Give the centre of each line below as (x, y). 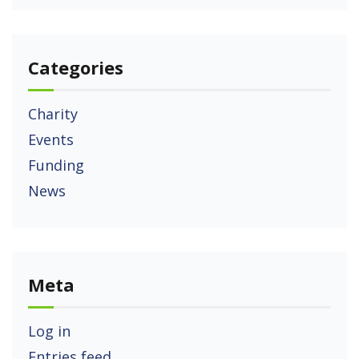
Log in (49, 331)
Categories (76, 67)
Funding (56, 165)
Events (51, 139)
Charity (53, 113)
